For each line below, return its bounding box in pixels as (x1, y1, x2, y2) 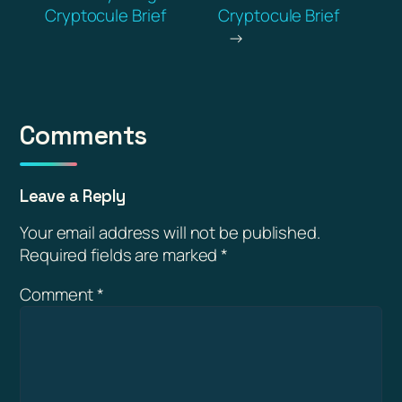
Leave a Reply (20, 185, 126, 206)
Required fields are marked (20, 243, 222, 267)
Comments (20, 119, 147, 153)
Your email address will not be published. (20, 221, 320, 245)
